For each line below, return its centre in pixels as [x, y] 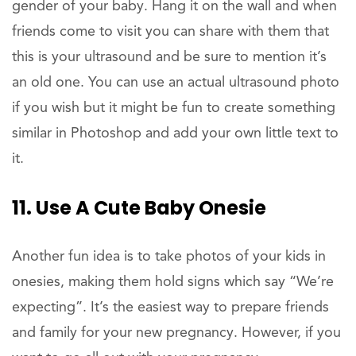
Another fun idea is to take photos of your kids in [169, 256]
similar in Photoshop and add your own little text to [175, 133]
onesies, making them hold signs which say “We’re [173, 282]
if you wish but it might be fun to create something [174, 108]
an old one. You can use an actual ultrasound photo [176, 82]
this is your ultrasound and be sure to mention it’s [169, 57]
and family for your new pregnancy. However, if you [176, 333]
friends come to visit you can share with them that [170, 31]
